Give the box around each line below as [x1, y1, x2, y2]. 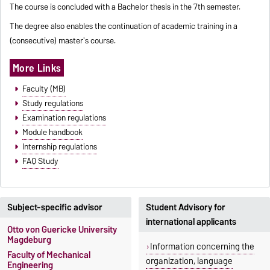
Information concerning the [149, 239, 254, 254]
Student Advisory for [146, 199, 225, 215]
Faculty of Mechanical [7, 247, 90, 262]
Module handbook [22, 124, 83, 139]
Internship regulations [22, 139, 97, 154]
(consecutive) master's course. [10, 33, 116, 48]
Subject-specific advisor [7, 199, 102, 215]
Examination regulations [22, 110, 106, 125]
